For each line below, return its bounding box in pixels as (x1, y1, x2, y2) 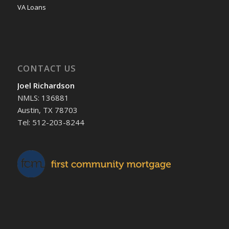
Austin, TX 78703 (17, 105, 78, 116)
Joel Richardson (17, 80, 75, 91)
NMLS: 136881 (17, 93, 69, 103)
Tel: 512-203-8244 (17, 117, 84, 128)
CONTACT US (17, 62, 76, 74)
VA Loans (17, 2, 46, 12)
